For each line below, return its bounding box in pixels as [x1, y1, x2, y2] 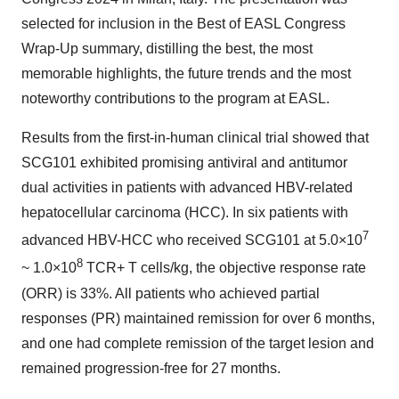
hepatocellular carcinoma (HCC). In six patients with [21, 205, 348, 220]
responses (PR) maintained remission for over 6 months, [21, 310, 375, 326]
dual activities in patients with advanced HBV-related [21, 180, 353, 195]
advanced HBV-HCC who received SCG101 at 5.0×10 [21, 232, 362, 248]
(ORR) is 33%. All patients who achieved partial [21, 285, 320, 301]
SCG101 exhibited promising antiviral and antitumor [21, 155, 347, 170]
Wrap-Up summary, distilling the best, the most [21, 41, 313, 56]
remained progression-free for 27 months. [21, 360, 281, 376]
